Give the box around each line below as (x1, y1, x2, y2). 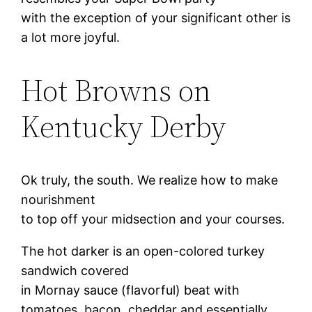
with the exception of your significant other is (21, 10, 291, 25)
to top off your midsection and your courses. (21, 211, 286, 226)
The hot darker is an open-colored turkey (21, 243, 265, 258)
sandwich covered (21, 263, 130, 278)
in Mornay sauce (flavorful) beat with (21, 282, 240, 297)
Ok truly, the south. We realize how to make (21, 172, 279, 187)
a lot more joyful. (21, 29, 120, 45)
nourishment (21, 192, 96, 207)
